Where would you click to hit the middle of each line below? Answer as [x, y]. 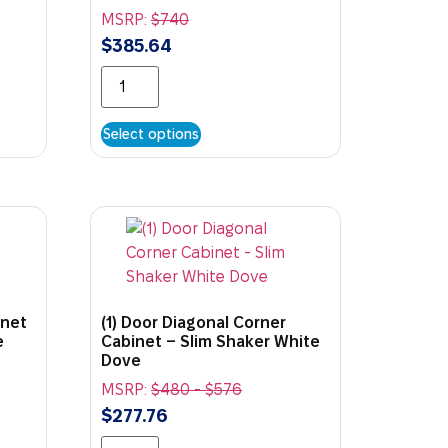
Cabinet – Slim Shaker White [211, 341]
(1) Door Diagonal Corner [194, 322]
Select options [151, 133]
